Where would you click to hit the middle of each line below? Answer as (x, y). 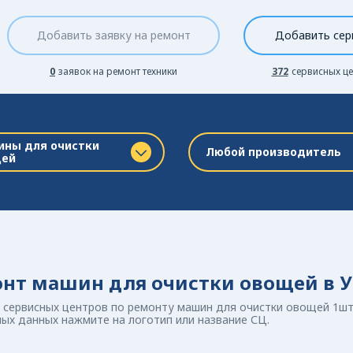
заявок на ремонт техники (118, 71)
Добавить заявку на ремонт (113, 35)
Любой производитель (273, 152)
